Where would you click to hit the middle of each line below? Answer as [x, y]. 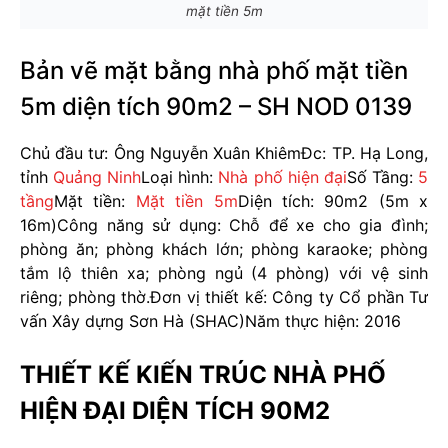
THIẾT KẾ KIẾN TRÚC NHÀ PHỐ [203, 374]
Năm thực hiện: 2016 [323, 320]
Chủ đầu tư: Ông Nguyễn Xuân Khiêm [161, 152]
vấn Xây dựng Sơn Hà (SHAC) [132, 320]
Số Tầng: [382, 176]
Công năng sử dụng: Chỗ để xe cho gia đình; [242, 224]
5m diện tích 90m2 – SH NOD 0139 [216, 106]
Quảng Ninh [97, 176]
